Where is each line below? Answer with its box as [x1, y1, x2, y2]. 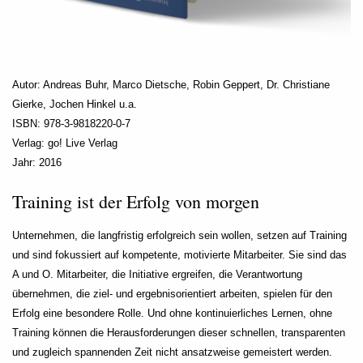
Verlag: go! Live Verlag [12, 137, 117, 150]
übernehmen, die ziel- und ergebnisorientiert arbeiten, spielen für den [12, 288, 332, 301]
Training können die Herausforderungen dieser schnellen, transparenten [12, 327, 345, 340]
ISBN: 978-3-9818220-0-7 [12, 117, 130, 130]
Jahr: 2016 [12, 156, 62, 169]
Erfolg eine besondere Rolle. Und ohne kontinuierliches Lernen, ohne [12, 307, 332, 320]
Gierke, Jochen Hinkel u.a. [12, 98, 137, 111]
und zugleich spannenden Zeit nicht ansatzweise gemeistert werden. [12, 346, 332, 359]
